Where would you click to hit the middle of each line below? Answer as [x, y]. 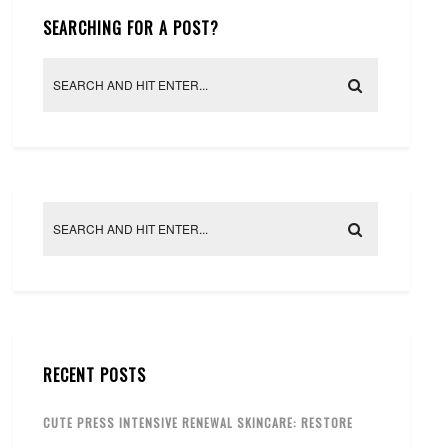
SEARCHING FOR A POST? [131, 27]
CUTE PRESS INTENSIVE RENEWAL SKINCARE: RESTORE [198, 422]
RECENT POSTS [95, 374]
